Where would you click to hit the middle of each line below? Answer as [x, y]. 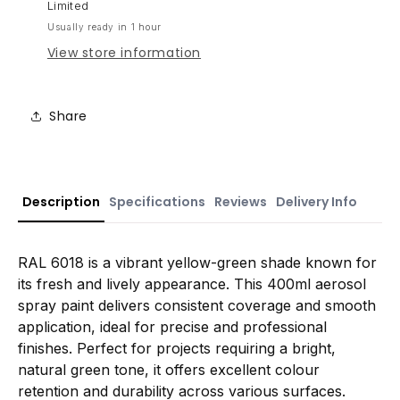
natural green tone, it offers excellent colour [169, 370]
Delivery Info [317, 202]
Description [61, 202]
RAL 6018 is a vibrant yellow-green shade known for [197, 263]
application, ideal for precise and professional [172, 327]
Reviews [241, 202]
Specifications [157, 202]
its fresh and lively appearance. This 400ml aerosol [192, 284]
